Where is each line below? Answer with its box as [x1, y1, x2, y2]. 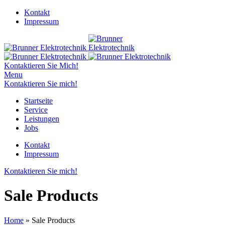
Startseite [24, 96, 53, 105]
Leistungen [24, 115, 59, 123]
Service [24, 105, 48, 114]
